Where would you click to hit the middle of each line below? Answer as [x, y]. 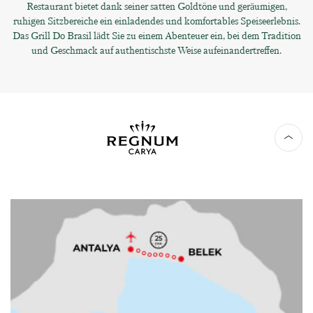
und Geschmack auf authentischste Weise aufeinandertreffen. [156, 50]
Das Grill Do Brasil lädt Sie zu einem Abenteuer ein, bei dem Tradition [156, 36]
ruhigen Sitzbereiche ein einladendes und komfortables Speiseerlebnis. [156, 21]
